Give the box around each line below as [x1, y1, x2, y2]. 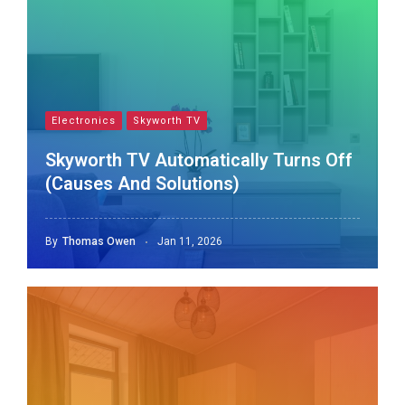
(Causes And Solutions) [45, 173, 240, 194]
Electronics [52, 115, 116, 127]
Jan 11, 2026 [157, 235, 222, 248]
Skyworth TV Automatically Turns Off [45, 149, 353, 171]
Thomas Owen [62, 235, 136, 248]
